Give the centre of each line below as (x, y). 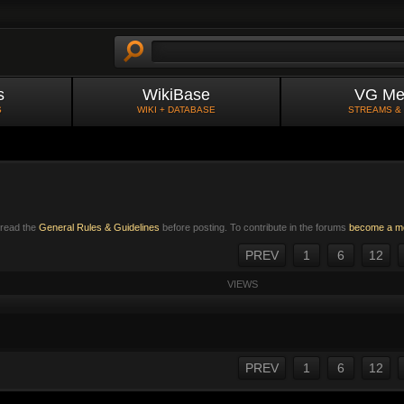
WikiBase (176, 95)
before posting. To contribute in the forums (254, 227)
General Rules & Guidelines (99, 227)
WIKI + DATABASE (176, 110)
